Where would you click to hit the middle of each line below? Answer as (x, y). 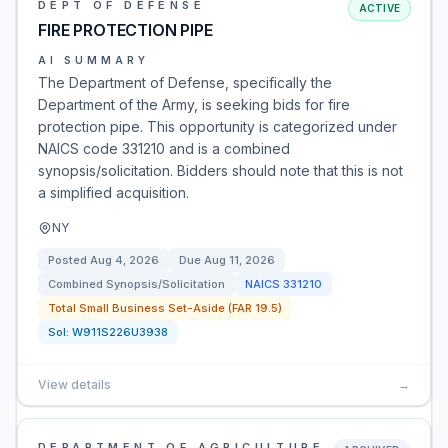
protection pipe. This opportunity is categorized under (217, 126)
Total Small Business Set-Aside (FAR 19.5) (165, 308)
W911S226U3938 (120, 332)
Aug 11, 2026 (239, 260)
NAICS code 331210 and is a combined (164, 148)
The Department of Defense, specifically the (185, 82)
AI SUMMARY (93, 60)
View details (74, 384)
